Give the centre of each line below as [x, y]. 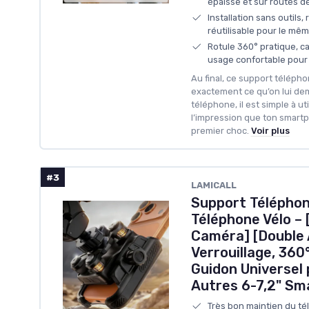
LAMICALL [213, 185]
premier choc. [220, 130]
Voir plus [270, 130]
